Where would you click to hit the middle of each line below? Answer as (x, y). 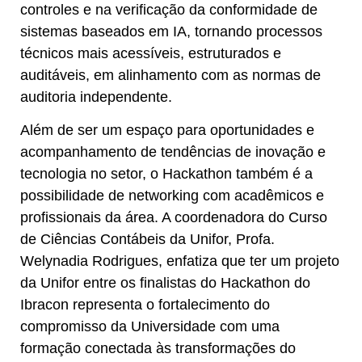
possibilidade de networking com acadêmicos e (172, 196)
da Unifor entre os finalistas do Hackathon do (165, 283)
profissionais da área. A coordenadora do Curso (174, 218)
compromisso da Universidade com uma (150, 327)
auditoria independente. (96, 97)
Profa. (255, 240)
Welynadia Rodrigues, (91, 261)
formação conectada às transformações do (158, 349)
